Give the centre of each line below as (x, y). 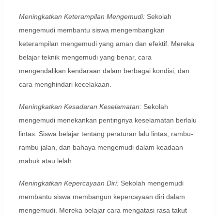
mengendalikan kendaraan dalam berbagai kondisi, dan (104, 71)
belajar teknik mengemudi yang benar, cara (85, 57)
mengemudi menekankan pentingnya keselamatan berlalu (108, 120)
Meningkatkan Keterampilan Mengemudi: (82, 17)
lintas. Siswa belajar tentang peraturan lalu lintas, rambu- (106, 134)
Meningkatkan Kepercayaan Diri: (69, 183)
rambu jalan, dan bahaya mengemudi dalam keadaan (101, 147)
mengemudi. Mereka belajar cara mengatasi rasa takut (103, 210)
